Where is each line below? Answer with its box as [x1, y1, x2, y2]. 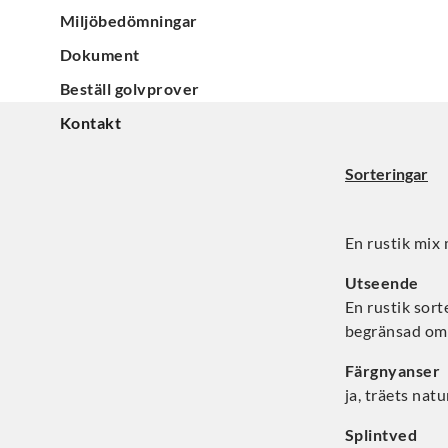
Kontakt [60, 113, 122, 133]
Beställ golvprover [60, 79, 200, 99]
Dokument [60, 45, 140, 65]
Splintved [345, 425, 418, 444]
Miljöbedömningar [60, 11, 198, 31]
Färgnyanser [345, 361, 441, 380]
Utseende [345, 273, 419, 292]
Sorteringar [345, 164, 428, 183]
